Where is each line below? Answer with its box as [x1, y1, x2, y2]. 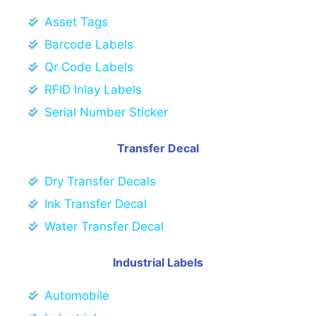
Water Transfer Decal [44, 219, 164, 233]
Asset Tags [44, 14, 108, 29]
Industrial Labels [113, 255, 203, 269]
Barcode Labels [44, 37, 133, 51]
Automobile [44, 288, 109, 303]
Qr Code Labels [44, 59, 133, 74]
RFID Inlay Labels [44, 82, 142, 97]
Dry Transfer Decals [44, 174, 156, 188]
